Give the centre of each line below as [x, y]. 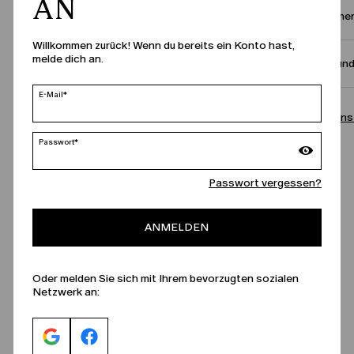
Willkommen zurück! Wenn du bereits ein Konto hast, [163, 45]
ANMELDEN [177, 227]
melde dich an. [68, 59]
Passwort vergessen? [265, 183]
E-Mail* [53, 94]
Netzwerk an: [66, 292]
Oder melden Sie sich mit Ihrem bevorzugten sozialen [165, 279]
